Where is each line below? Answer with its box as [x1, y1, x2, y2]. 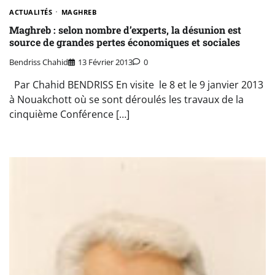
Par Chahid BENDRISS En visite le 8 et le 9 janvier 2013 [9, 77, 263, 91]
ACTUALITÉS [9, 7, 52, 17]
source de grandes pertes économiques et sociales [9, 35, 240, 48]
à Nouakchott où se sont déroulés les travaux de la [9, 92, 244, 106]
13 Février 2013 [78, 56, 133, 68]
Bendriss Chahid [9, 56, 68, 68]
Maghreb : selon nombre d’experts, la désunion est [9, 23, 241, 36]
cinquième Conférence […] [9, 107, 130, 121]
